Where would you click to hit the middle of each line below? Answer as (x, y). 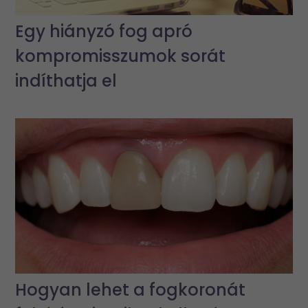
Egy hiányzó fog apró (104, 31)
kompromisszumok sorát (121, 56)
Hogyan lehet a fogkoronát (131, 290)
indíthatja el (66, 80)
